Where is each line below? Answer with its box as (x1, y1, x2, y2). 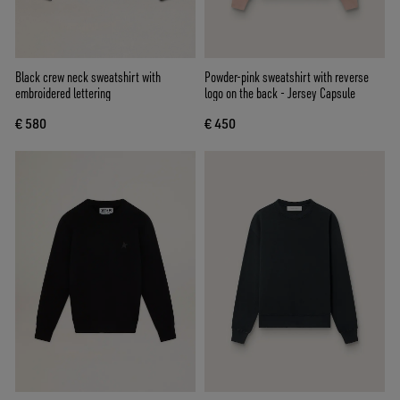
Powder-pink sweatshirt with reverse (204, 68, 369, 87)
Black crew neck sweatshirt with (15, 68, 161, 87)
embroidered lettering (15, 84, 111, 103)
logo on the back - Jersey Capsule (204, 84, 355, 103)
